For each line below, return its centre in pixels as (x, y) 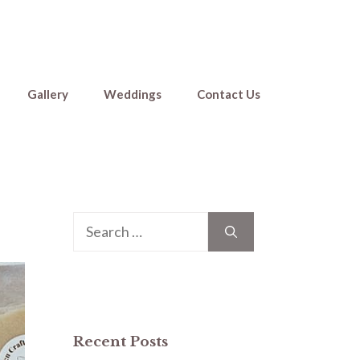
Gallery (48, 94)
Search (94, 223)
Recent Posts (121, 342)
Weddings (133, 94)
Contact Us (229, 94)
